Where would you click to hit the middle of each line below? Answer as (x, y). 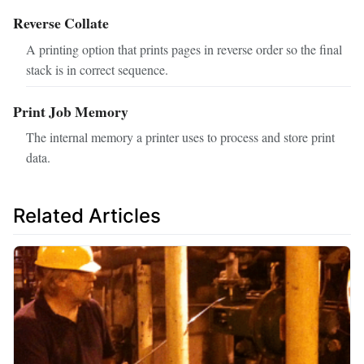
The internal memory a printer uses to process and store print (180, 137)
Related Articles (87, 216)
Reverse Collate (61, 22)
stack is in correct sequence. (97, 69)
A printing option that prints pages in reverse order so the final (184, 49)
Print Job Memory (71, 111)
